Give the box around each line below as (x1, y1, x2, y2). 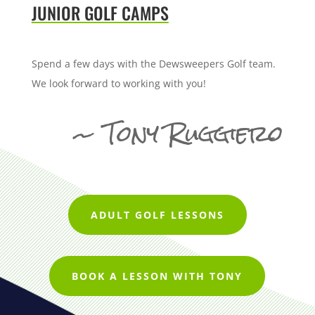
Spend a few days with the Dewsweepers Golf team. (31, 57, 276, 71)
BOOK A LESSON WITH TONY (72, 269, 243, 283)
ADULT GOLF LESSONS (90, 208, 224, 222)
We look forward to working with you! (31, 77, 206, 91)
